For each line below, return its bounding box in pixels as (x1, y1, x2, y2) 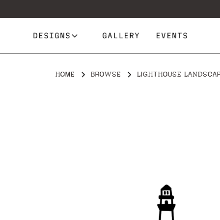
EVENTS (156, 31, 189, 40)
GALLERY (102, 31, 140, 40)
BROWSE (90, 70, 121, 78)
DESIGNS (33, 31, 71, 40)
